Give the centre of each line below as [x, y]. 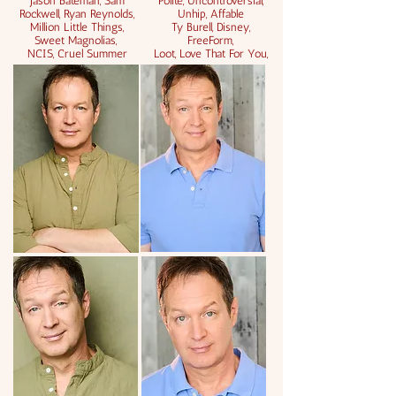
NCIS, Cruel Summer [77, 53]
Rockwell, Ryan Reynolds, [77, 14]
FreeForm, [210, 40]
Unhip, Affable [210, 14]
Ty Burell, [194, 27]
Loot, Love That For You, [210, 53]
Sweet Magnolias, [77, 40]
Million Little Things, [77, 27]
